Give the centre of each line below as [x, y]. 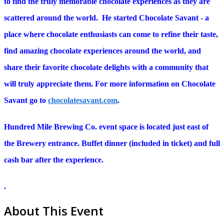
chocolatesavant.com [83, 100]
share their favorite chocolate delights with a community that [106, 67]
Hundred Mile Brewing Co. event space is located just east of [106, 126]
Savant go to [26, 100]
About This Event [54, 210]
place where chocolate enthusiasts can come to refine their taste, [111, 34]
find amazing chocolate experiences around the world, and [102, 51]
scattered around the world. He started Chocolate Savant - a [106, 18]
